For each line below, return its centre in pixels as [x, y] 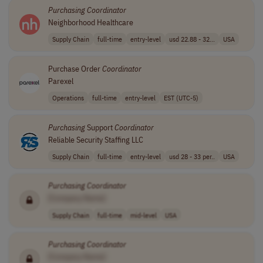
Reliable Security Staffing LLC [95, 139]
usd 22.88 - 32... [192, 39]
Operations [68, 98]
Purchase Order [75, 68]
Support [100, 127]
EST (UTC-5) [181, 98]
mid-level [143, 215]
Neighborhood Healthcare [90, 22]
